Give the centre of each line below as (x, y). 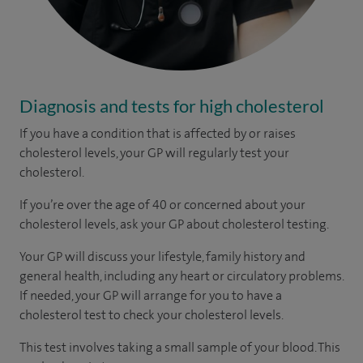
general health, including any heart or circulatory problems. (181, 276)
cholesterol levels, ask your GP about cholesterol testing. (174, 224)
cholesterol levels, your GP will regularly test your (154, 153)
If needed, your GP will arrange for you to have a (151, 295)
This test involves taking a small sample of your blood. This (180, 347)
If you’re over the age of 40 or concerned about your (162, 205)
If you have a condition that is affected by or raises (158, 133)
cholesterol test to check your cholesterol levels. (152, 315)
